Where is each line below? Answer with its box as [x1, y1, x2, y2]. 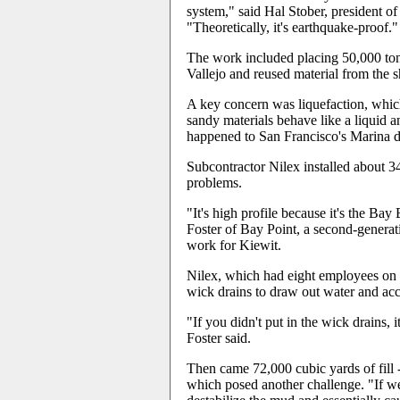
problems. [187, 175, 242, 190]
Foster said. [187, 330, 251, 346]
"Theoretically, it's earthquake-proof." [187, 20, 398, 35]
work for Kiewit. [187, 237, 281, 253]
